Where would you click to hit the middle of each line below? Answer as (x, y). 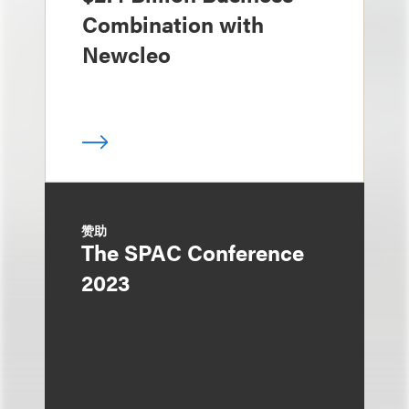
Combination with (173, 24)
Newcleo (126, 54)
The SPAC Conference (193, 252)
